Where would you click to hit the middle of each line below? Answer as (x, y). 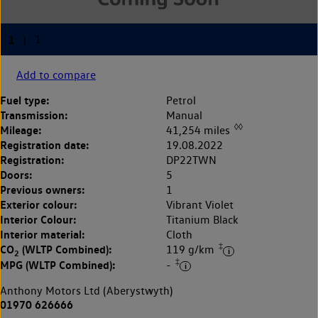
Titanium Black (202, 220)
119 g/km (192, 250)
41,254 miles (199, 131)
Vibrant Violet (200, 205)
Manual (184, 116)
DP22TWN (191, 160)
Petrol (181, 101)
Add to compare (56, 75)
